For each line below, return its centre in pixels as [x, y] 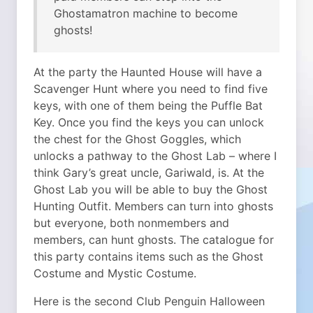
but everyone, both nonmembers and [131, 223]
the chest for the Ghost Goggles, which [137, 139]
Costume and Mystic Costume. [115, 274]
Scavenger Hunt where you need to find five [151, 89]
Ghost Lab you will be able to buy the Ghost [151, 190]
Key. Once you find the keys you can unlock [149, 123]
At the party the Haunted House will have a [148, 72]
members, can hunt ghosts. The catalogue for [154, 240]
